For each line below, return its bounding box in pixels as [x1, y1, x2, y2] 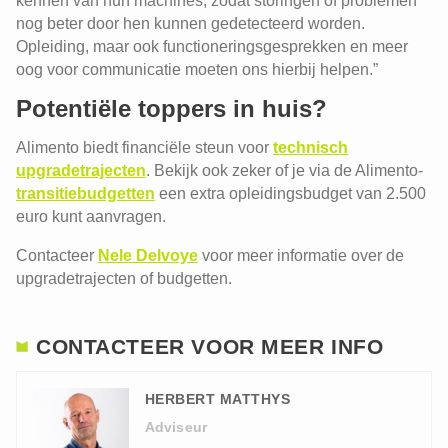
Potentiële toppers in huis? [16, 95, 327, 122]
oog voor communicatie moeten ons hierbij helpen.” [16, 61, 378, 78]
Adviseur [144, 419, 208, 435]
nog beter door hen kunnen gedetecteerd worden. [16, 15, 365, 32]
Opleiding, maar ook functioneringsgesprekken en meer [16, 38, 408, 55]
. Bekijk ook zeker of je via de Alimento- [146, 162, 423, 179]
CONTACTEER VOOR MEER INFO [36, 335, 384, 358]
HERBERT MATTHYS [144, 391, 290, 407]
